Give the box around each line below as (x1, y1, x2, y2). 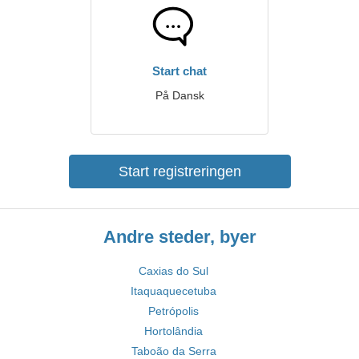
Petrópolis (148, 305, 199, 317)
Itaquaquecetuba (131, 284, 216, 297)
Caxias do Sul (139, 264, 208, 277)
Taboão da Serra (131, 345, 216, 357)
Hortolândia (144, 325, 203, 337)
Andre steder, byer (103, 227, 256, 247)
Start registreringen (118, 163, 241, 179)
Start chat (152, 64, 207, 78)
